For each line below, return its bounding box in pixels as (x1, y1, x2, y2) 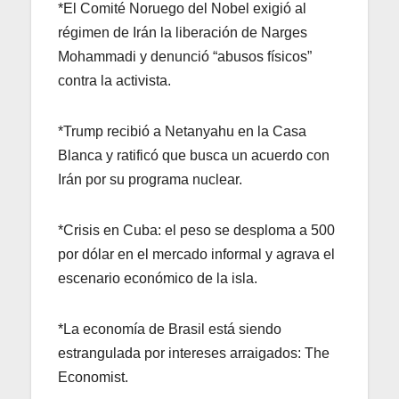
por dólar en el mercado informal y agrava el (58, 246, 335, 262)
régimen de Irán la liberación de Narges (58, 24, 307, 40)
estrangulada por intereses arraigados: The (58, 345, 330, 361)
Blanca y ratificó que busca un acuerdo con (58, 147, 330, 163)
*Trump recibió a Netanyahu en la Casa (58, 123, 306, 139)
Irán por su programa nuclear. (58, 171, 242, 187)
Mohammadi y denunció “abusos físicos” (58, 48, 312, 64)
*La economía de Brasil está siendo (58, 321, 281, 337)
